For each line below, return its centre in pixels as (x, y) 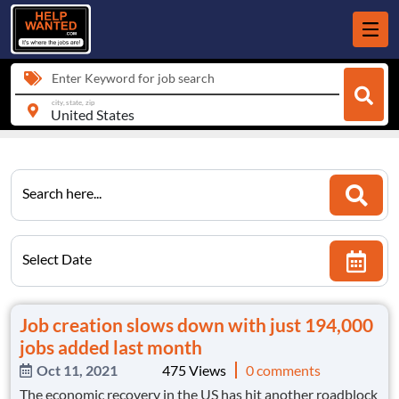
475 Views (194, 370)
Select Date (57, 259)
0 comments (283, 370)
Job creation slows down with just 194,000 (196, 325)
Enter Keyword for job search (133, 78)
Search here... (62, 193)
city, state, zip (73, 102)
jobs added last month (111, 347)
